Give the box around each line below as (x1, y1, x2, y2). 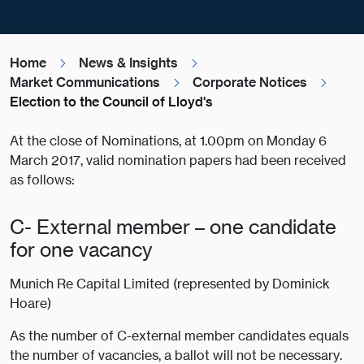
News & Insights (79, 54, 178, 71)
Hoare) (10, 295, 51, 312)
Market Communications (10, 74, 160, 91)
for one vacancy (10, 238, 152, 262)
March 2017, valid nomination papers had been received (10, 152, 346, 169)
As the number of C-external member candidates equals (10, 327, 349, 344)
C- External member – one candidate (10, 215, 336, 239)
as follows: (10, 171, 75, 188)
